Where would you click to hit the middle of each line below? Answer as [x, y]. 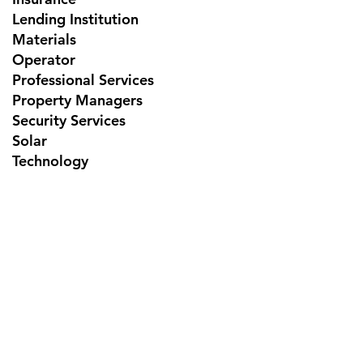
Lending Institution [75, 19]
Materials [44, 39]
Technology [50, 160]
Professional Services [83, 79]
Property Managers [77, 100]
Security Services [69, 120]
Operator [44, 59]
